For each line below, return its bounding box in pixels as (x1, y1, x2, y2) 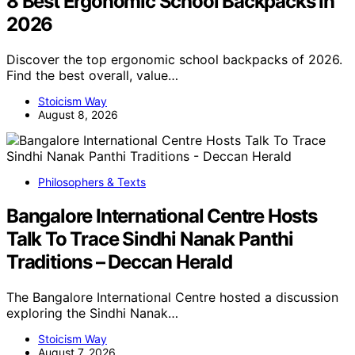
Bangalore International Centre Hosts (6, 204, 317, 228)
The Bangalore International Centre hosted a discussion (6, 288, 338, 305)
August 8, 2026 (38, 108, 118, 122)
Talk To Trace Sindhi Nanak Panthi (6, 227, 293, 251)
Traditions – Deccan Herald (6, 250, 232, 274)
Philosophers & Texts (38, 175, 146, 189)
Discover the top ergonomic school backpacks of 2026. (6, 52, 342, 68)
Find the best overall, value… (6, 67, 178, 84)
